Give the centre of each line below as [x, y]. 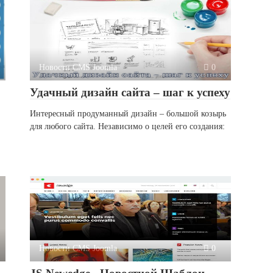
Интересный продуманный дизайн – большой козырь [128, 114]
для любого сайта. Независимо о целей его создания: [127, 126]
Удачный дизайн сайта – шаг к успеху [130, 93]
